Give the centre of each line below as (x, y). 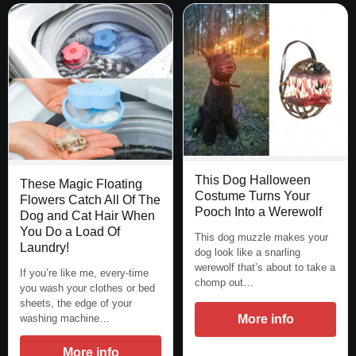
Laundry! (44, 247)
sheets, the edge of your (76, 303)
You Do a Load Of (70, 231)
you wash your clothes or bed (87, 288)
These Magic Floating (81, 184)
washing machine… (65, 318)
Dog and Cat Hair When (87, 215)
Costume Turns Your (252, 196)
